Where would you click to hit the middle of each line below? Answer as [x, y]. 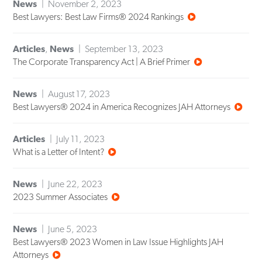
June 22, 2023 [75, 184]
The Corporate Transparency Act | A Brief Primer [102, 62]
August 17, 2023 [79, 94]
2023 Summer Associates [61, 197]
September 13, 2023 [124, 49]
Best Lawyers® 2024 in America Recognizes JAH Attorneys [122, 107]
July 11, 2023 [81, 139]
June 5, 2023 [73, 229]
